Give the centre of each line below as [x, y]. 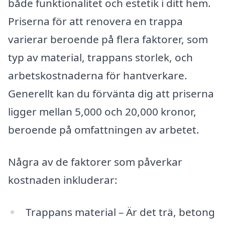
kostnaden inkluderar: [63, 180]
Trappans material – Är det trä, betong [120, 212]
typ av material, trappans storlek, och [100, 58]
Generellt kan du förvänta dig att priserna [111, 94]
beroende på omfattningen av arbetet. [104, 130]
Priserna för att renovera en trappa [95, 21]
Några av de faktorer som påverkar [95, 162]
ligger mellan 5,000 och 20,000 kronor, [102, 112]
